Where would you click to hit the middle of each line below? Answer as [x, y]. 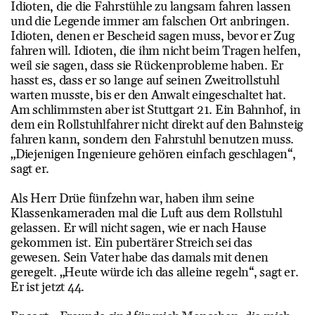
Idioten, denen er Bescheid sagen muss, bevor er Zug [153, 36]
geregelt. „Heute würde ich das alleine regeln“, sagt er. [155, 272]
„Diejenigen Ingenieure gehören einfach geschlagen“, [153, 154]
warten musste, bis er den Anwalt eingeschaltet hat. [148, 95]
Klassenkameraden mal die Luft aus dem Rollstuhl [147, 213]
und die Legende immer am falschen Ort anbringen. [150, 21]
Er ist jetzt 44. [49, 287]
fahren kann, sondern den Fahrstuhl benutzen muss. [153, 139]
